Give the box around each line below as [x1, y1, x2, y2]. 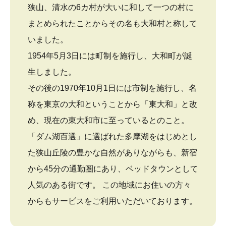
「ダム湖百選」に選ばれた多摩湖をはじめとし [28, 132, 197, 141]
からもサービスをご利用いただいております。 [28, 197, 197, 206]
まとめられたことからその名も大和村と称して [28, 19, 197, 28]
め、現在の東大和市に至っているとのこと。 [28, 116, 189, 125]
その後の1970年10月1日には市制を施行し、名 [28, 84, 197, 93]
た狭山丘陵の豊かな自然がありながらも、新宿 [28, 148, 197, 157]
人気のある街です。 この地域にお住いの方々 [28, 181, 191, 190]
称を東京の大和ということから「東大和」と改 [28, 100, 197, 109]
